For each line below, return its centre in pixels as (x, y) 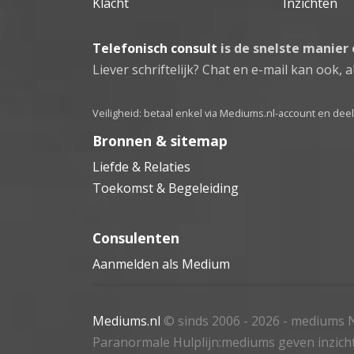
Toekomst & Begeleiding (166, 188)
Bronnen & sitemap (160, 140)
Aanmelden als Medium (161, 264)
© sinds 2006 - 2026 (222, 320)
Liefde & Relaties (141, 166)
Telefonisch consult (155, 48)
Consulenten (136, 237)
